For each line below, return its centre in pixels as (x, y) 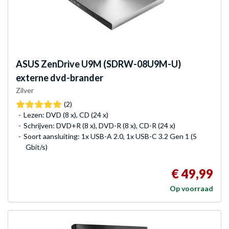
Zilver (25, 90)
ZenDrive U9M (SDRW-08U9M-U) (110, 64)
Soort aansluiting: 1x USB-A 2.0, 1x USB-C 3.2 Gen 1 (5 (110, 136)
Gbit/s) (37, 147)
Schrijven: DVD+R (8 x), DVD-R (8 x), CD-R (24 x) (99, 126)
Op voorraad (191, 189)
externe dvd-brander (60, 78)
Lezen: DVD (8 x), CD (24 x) (66, 115)
